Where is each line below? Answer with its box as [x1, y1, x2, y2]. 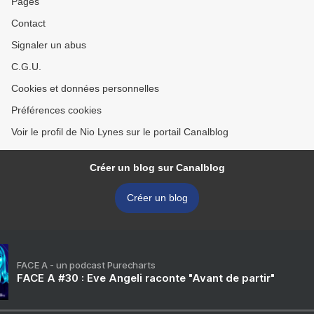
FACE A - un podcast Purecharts [17, 259, 156, 271]
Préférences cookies [11, 104, 102, 116]
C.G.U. [11, 61, 41, 73]
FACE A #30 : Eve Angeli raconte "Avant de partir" [17, 271, 275, 285]
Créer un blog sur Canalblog [89, 162, 225, 174]
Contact [11, 18, 46, 29]
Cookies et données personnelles [11, 83, 159, 95]
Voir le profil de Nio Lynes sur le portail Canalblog [11, 126, 228, 138]
